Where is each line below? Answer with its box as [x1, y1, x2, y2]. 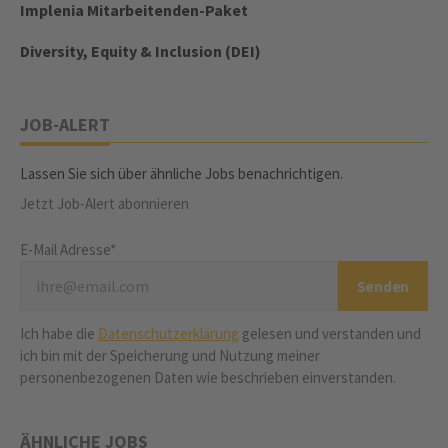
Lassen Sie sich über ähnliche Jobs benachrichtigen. [20, 164, 343, 183]
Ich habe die [20, 324, 98, 343]
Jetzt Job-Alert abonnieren [20, 194, 189, 213]
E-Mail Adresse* [20, 240, 116, 259]
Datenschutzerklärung [98, 324, 239, 343]
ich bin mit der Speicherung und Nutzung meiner [20, 346, 320, 365]
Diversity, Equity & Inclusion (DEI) [20, 41, 261, 61]
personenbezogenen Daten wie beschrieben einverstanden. [20, 368, 396, 387]
